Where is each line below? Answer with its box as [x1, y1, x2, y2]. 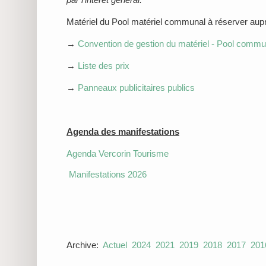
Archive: [66, 239, 103, 250]
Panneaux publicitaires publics [78, 82, 195, 93]
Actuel [103, 239, 127, 250]
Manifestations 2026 [69, 169, 147, 179]
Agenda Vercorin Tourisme [66, 148, 169, 159]
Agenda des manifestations [66, 126, 179, 137]
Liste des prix [78, 60, 129, 71]
